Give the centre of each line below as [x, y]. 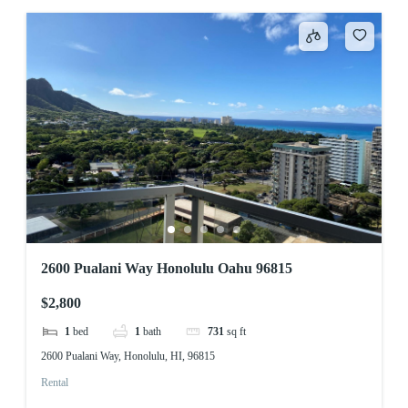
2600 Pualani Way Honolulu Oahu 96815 [166, 268]
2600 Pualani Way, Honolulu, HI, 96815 [127, 356]
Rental [54, 383]
